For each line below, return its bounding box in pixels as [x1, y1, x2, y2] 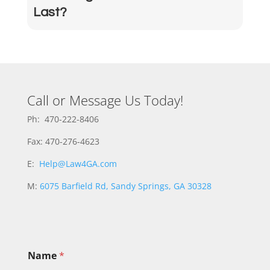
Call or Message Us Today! [27, 90, 183, 109]
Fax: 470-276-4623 [27, 135, 99, 147]
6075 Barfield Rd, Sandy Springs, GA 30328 [39, 180, 212, 192]
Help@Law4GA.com [39, 157, 117, 169]
